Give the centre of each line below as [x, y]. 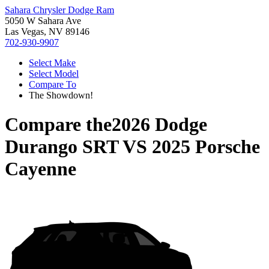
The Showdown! [61, 95]
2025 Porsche [206, 147]
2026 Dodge [159, 125]
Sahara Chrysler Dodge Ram [59, 10]
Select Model [54, 74]
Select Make [52, 63]
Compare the [58, 125]
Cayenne [41, 169]
